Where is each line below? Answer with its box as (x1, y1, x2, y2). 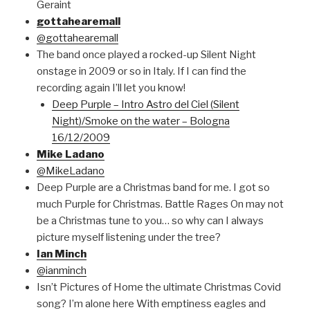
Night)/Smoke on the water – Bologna (52, 114, 230, 127)
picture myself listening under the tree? (36, 230, 221, 244)
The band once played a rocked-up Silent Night (36, 48, 256, 61)
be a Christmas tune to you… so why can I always (36, 214, 264, 227)
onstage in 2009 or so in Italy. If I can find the (36, 64, 246, 77)
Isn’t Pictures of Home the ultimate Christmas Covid (36, 280, 281, 293)
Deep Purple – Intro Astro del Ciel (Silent (52, 98, 239, 111)
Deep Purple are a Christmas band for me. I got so (36, 181, 270, 194)
